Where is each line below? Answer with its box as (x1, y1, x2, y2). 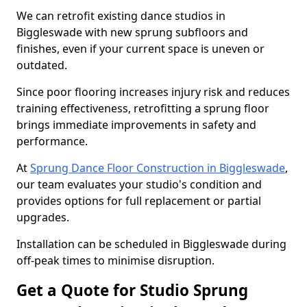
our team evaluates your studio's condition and (16, 177, 262, 192)
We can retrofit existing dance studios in (16, 8, 225, 23)
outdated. (16, 58, 67, 73)
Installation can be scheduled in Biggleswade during (16, 236, 286, 251)
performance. (16, 134, 88, 149)
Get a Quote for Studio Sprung (16, 280, 248, 301)
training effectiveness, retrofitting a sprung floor (16, 101, 269, 116)
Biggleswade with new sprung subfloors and (16, 25, 248, 40)
